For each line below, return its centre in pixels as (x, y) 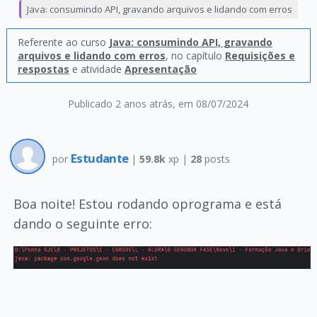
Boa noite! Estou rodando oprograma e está (147, 204)
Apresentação (160, 69)
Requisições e (260, 56)
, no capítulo (195, 56)
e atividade (97, 69)
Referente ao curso (63, 42)
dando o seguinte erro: (82, 224)
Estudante (100, 158)
